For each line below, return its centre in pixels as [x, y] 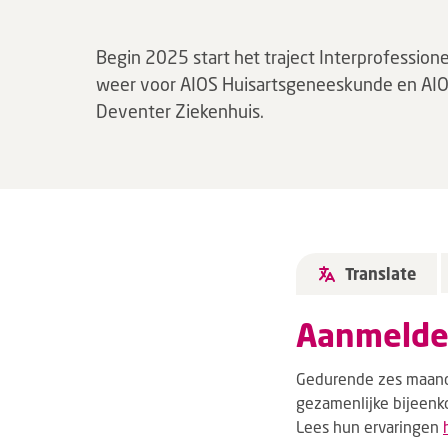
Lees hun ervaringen [369, 426]
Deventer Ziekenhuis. [180, 111]
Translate [380, 274]
